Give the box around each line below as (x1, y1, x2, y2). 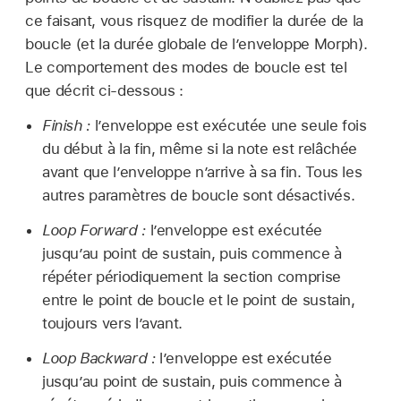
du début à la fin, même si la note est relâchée (41, 140, 358, 158)
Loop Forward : (41, 220, 146, 239)
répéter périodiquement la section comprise (41, 267, 341, 286)
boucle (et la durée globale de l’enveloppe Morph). (25, 35, 368, 54)
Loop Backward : (41, 348, 156, 367)
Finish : (41, 116, 91, 135)
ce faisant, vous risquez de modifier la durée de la (25, 12, 363, 30)
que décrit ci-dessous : (25, 81, 183, 100)
